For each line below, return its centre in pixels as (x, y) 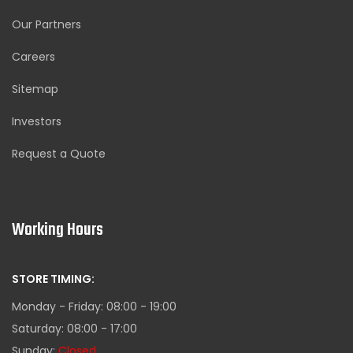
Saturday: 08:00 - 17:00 (74, 329)
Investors (37, 122)
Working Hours (58, 230)
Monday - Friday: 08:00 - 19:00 (94, 307)
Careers (33, 57)
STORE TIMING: (53, 279)
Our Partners (46, 25)
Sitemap (35, 89)
